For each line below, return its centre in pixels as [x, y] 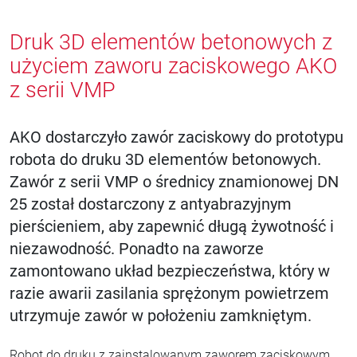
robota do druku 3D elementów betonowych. [165, 159]
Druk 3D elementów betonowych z [171, 42]
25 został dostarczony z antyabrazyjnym [151, 204]
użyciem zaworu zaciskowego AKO [173, 66]
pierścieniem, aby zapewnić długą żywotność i [172, 226]
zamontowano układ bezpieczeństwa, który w [170, 271]
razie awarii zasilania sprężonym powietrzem [169, 293]
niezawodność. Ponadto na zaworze [137, 249]
